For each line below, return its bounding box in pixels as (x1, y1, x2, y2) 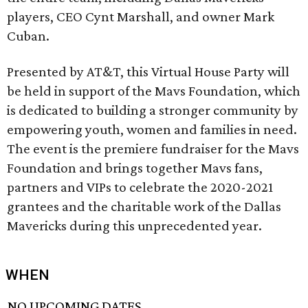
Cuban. (7, 27, 49, 44)
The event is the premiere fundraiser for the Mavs (7, 140, 299, 157)
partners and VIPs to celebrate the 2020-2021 (7, 179, 273, 195)
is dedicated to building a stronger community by (7, 102, 298, 118)
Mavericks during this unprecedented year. (7, 217, 262, 234)
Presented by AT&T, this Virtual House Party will (7, 63, 289, 80)
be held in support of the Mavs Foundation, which (7, 82, 300, 99)
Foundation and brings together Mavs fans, (7, 159, 263, 176)
